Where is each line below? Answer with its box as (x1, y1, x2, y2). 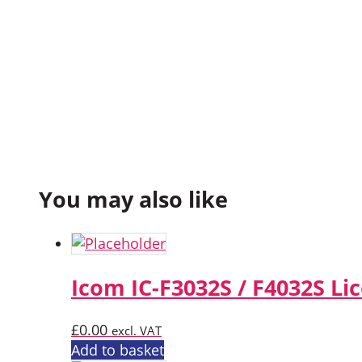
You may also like (39, 184, 228, 215)
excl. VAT (112, 322, 162, 339)
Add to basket (71, 340, 164, 360)
